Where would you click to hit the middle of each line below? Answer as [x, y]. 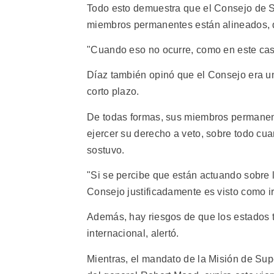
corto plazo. [113, 92]
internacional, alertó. [133, 234]
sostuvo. [106, 150]
